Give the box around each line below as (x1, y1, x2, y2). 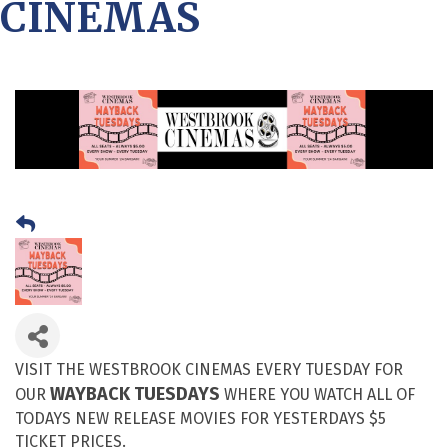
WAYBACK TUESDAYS (50, 382, 220, 405)
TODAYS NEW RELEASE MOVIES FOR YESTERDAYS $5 (15, 408, 386, 428)
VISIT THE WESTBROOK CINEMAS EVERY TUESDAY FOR (15, 359, 403, 379)
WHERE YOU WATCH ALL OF (220, 384, 415, 404)
